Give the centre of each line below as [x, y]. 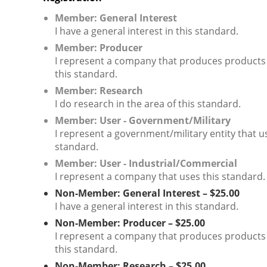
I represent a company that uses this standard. [160, 176]
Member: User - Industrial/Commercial [146, 163]
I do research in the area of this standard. [148, 104]
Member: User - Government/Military [143, 120]
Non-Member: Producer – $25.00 [130, 223]
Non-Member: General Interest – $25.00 [147, 193]
